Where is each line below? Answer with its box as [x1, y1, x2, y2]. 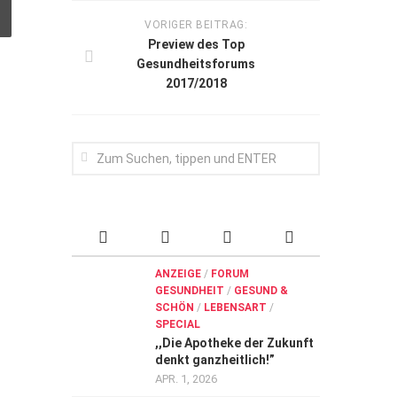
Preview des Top [147, 37, 245, 51]
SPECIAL [155, 318, 200, 331]
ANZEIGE [155, 268, 201, 280]
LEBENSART [204, 301, 267, 314]
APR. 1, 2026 [155, 372, 217, 385]
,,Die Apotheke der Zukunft [155, 336, 314, 350]
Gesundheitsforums [136, 57, 255, 71]
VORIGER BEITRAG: [144, 19, 247, 31]
